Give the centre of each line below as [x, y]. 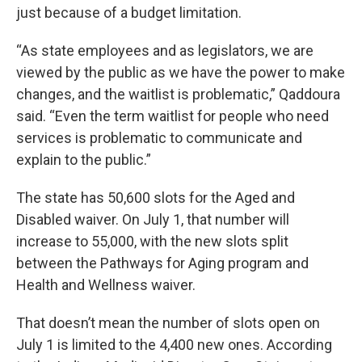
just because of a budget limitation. [129, 13]
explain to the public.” [84, 160]
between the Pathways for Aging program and [162, 263]
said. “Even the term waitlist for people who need [173, 116]
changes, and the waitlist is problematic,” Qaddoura [178, 94]
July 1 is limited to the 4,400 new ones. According [174, 345]
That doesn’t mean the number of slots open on [168, 323]
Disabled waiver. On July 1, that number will [153, 219]
